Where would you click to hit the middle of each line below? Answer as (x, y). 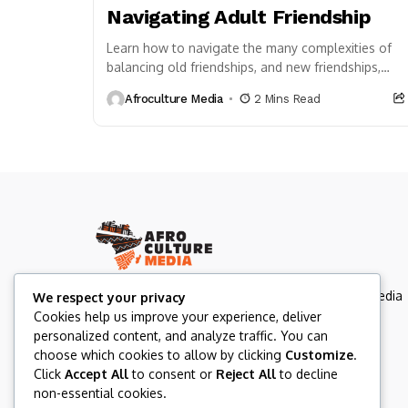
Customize (319, 355)
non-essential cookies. (100, 393)
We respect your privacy (109, 297)
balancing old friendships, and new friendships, (244, 66)
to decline (307, 374)
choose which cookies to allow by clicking (159, 355)
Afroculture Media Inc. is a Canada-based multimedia (248, 296)
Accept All (97, 374)
